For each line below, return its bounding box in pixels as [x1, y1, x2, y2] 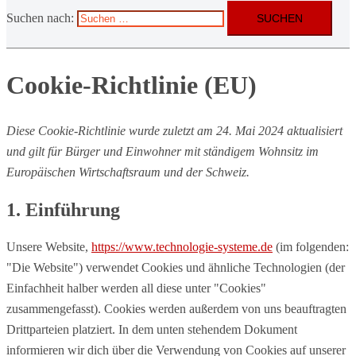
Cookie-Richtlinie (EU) [6, 70, 257, 99]
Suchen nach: [6, 11, 74, 25]
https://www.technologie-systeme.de [91, 239, 273, 253]
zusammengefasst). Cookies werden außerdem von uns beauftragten [6, 301, 346, 315]
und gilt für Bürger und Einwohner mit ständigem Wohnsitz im [6, 145, 319, 159]
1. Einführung [6, 199, 120, 220]
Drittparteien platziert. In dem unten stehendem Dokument [6, 322, 297, 336]
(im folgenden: [273, 239, 349, 253]
